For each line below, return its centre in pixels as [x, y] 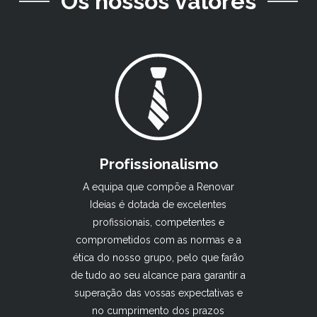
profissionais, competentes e [158, 222]
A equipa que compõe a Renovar [158, 186]
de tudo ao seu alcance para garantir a [158, 275]
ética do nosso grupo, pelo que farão [158, 257]
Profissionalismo [158, 163]
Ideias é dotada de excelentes [158, 204]
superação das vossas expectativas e [158, 293]
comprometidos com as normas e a [158, 240]
